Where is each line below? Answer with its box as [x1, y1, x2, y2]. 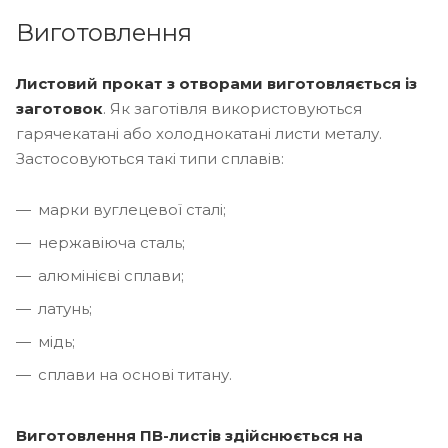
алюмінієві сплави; [38, 265, 184, 285]
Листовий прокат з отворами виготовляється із [16, 73, 417, 93]
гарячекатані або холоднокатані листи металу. [16, 123, 382, 143]
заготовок [16, 98, 103, 118]
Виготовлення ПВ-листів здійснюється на [16, 425, 363, 445]
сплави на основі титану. [38, 364, 232, 384]
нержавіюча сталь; [38, 232, 185, 252]
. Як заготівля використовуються [103, 98, 362, 118]
